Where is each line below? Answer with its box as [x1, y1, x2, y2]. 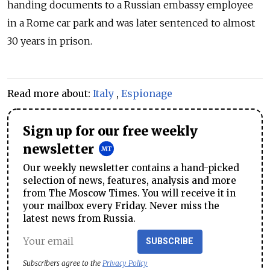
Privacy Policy [102, 258, 148, 268]
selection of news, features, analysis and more [23, 174, 236, 186]
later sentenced [136, 17, 209, 29]
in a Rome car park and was [7, 17, 134, 29]
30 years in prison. [7, 35, 92, 47]
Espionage [121, 87, 172, 99]
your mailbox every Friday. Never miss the [23, 199, 219, 212]
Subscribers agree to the [23, 258, 102, 268]
